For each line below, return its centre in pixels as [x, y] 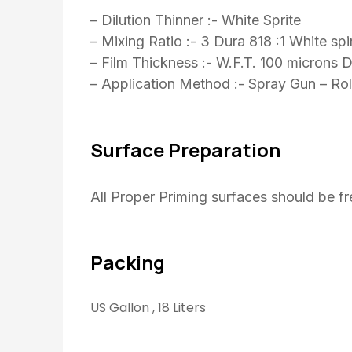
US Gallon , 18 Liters [148, 307]
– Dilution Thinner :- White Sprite [196, 20]
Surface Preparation [185, 149]
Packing [128, 262]
